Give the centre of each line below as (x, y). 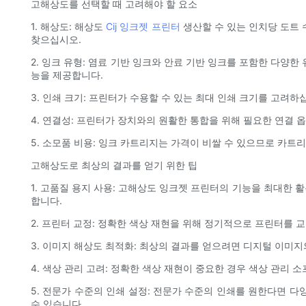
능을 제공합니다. (67, 75)
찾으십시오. (56, 40)
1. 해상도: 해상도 (69, 27)
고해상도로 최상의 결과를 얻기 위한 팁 (114, 165)
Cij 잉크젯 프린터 (144, 27)
